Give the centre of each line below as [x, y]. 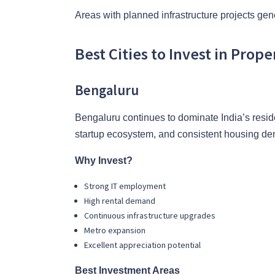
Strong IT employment [126, 186]
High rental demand [121, 201]
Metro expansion [116, 230]
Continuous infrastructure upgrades [151, 216]
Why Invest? [104, 161]
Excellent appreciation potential [143, 245]
